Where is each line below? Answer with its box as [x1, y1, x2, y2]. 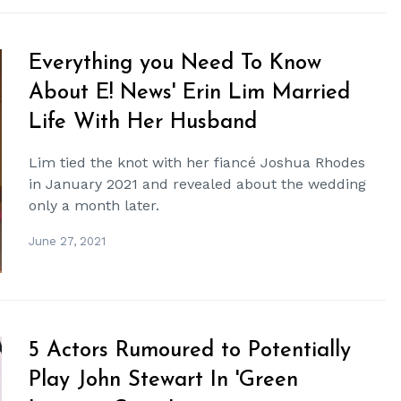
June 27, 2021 [29, 234, 107, 248]
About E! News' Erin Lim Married [29, 81, 351, 104]
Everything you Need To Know [29, 52, 322, 74]
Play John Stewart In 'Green [29, 369, 299, 391]
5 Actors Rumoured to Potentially [29, 339, 352, 362]
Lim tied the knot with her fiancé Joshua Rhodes [29, 153, 366, 171]
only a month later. [29, 196, 160, 214]
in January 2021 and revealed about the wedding [29, 175, 367, 192]
